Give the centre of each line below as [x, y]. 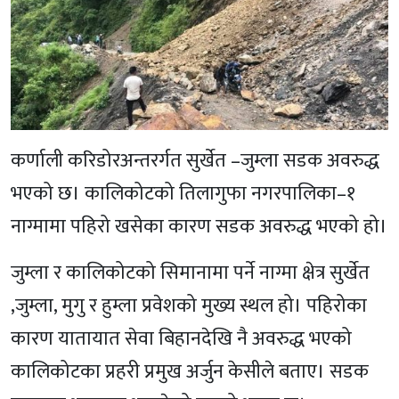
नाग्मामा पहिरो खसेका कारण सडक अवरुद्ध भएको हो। [199, 227]
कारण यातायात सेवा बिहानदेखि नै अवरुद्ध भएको [181, 339]
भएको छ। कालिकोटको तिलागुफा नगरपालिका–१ [183, 194]
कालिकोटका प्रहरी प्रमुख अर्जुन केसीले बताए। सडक [190, 372]
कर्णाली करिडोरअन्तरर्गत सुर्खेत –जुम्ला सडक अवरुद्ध [195, 161]
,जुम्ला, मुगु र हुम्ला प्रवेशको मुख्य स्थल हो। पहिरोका [189, 306]
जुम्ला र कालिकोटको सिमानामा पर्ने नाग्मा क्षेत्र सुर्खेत [190, 273]
